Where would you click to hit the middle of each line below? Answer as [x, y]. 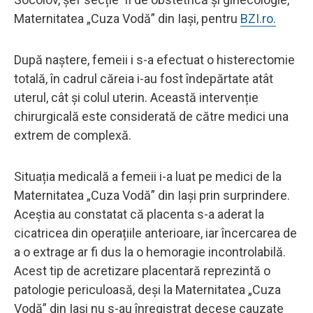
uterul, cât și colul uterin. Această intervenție [136, 97]
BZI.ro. [258, 18]
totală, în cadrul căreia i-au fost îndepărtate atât [144, 78]
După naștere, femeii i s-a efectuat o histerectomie [154, 59]
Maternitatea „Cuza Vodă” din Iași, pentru [127, 18]
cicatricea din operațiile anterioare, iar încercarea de [155, 233]
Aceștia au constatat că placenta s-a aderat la [139, 214]
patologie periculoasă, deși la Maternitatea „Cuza [147, 289]
